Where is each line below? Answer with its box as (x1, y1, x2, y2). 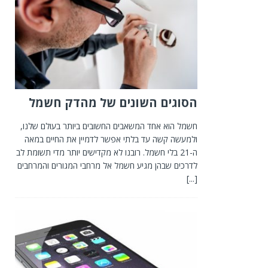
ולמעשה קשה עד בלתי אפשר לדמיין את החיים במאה (25, 133, 198, 145)
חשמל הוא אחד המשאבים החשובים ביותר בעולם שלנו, (20, 120, 198, 132)
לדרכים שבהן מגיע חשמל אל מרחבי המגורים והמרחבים (17, 160, 198, 172)
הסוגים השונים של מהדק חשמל (29, 95, 198, 111)
